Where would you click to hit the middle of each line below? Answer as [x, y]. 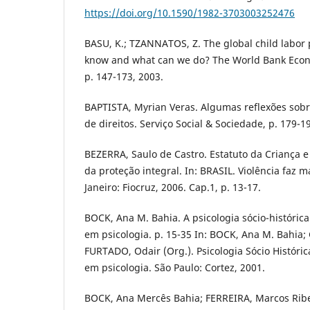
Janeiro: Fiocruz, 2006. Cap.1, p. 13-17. [173, 188]
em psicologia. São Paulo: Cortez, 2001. [175, 268]
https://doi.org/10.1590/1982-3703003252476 [190, 13]
